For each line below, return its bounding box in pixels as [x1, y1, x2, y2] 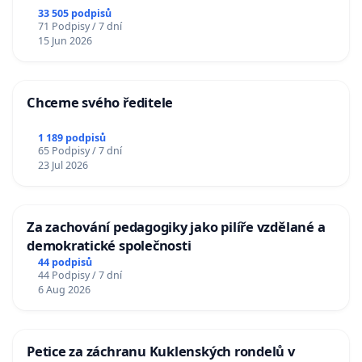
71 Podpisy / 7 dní [37, 19, 122, 34]
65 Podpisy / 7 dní [37, 143, 122, 158]
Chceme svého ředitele [27, 93, 174, 112]
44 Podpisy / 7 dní [37, 267, 122, 282]
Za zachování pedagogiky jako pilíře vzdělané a [27, 217, 326, 236]
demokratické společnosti [27, 235, 192, 255]
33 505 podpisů [37, 6, 112, 21]
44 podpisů [37, 255, 92, 269]
